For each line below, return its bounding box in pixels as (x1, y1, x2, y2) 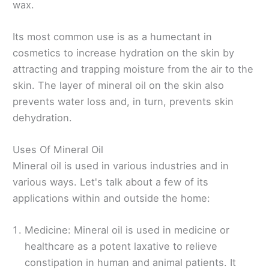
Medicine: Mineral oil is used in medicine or (25, 224, 229, 237)
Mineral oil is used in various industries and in (13, 160, 229, 172)
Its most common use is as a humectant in (13, 30, 212, 43)
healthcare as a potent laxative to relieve (25, 240, 217, 253)
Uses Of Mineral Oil (13, 144, 103, 156)
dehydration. (13, 111, 72, 124)
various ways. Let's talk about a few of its (13, 176, 208, 189)
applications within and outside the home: (13, 192, 210, 205)
